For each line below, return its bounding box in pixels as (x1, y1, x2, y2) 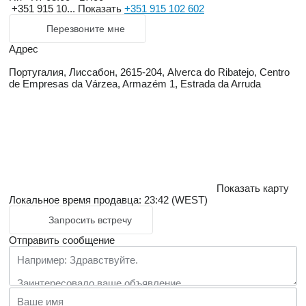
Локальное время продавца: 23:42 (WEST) (9, 194, 208, 206)
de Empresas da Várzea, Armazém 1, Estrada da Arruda (9, 78, 261, 90)
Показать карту (217, 182, 289, 195)
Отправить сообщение (9, 234, 115, 247)
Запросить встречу (48, 214, 132, 226)
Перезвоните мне (46, 23, 125, 35)
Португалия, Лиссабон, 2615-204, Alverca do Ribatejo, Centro (9, 66, 290, 79)
